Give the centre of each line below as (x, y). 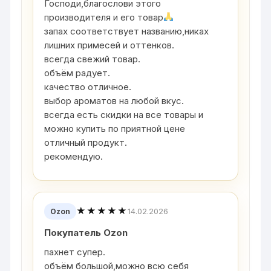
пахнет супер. (75, 252)
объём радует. (77, 73)
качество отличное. (88, 87)
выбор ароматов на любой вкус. (114, 100)
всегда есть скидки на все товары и (124, 114)
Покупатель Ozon (86, 232)
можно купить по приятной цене (115, 128)
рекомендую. (74, 156)
